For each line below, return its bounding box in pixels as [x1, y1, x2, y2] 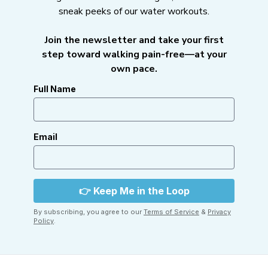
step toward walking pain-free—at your [41, 48, 227, 62]
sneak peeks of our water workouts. [59, 5, 209, 19]
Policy [33, 217, 54, 226]
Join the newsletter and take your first [44, 33, 224, 47]
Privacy [208, 208, 231, 217]
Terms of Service [144, 208, 199, 217]
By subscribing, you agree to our [33, 208, 144, 217]
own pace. [111, 62, 157, 76]
